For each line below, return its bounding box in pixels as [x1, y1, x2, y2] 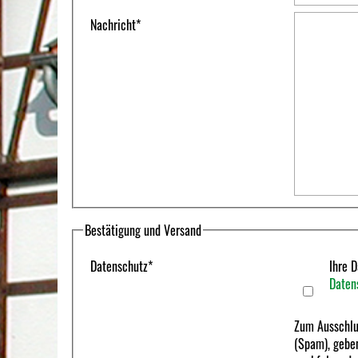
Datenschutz [90, 256, 148, 276]
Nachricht [90, 15, 136, 35]
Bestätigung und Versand [85, 221, 201, 241]
